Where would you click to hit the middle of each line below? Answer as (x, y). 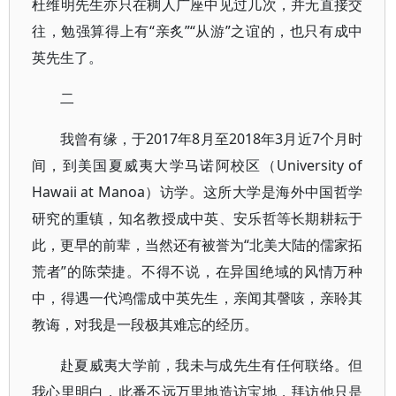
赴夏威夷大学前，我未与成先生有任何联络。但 (212, 365)
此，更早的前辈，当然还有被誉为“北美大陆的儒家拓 (198, 245)
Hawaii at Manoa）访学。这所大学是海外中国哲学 (198, 192)
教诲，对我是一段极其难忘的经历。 (145, 324)
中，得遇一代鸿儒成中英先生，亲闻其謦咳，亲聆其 (198, 298)
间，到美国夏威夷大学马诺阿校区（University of (198, 165)
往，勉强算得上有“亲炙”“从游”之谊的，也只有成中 (198, 31)
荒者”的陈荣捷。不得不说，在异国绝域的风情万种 (198, 271)
